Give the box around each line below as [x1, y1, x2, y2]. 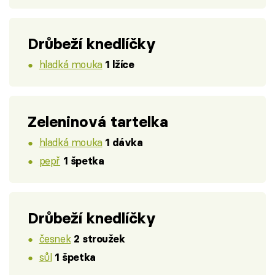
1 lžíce [105, 58, 134, 71]
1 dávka [105, 136, 143, 149]
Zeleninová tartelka [28, 112, 168, 131]
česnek [39, 232, 71, 246]
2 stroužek [73, 233, 125, 246]
